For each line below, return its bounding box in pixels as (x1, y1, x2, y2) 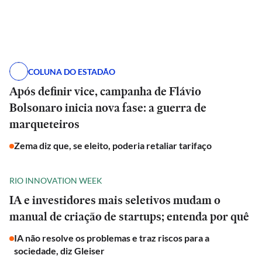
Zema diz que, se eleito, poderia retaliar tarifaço (14, 140, 212, 151)
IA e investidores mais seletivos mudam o (9, 192, 220, 208)
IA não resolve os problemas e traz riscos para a (14, 232, 209, 243)
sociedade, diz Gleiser (14, 245, 105, 256)
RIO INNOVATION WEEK (9, 175, 102, 185)
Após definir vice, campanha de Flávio (9, 83, 201, 99)
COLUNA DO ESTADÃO (28, 66, 115, 77)
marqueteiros (9, 116, 80, 132)
